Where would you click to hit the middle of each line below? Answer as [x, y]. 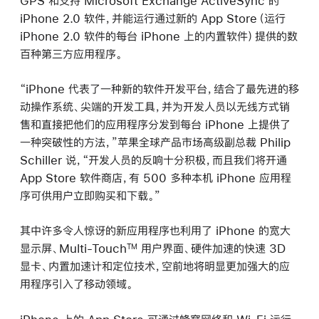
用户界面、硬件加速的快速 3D [211, 249]
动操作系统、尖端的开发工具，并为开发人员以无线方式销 [155, 107]
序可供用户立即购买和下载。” [90, 196]
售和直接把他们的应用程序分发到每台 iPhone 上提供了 [155, 125]
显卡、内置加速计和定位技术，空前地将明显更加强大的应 [155, 266]
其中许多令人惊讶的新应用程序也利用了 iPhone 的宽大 [155, 231]
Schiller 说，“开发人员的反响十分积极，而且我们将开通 [153, 160]
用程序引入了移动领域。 [77, 284]
